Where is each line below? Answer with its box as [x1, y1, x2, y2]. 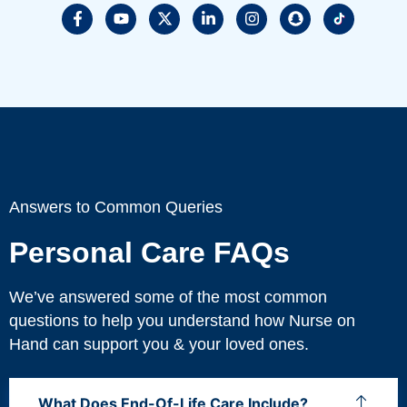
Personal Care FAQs [9, 235, 290, 269]
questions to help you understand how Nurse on [9, 311, 355, 330]
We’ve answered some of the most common [9, 287, 327, 306]
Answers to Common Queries [9, 197, 223, 216]
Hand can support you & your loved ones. [9, 334, 309, 353]
